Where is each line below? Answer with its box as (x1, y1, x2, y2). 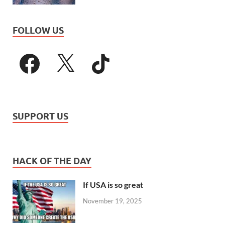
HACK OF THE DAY (13, 156, 91, 167)
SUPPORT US (13, 111, 68, 122)
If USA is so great (83, 180, 143, 190)
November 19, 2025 (83, 196, 142, 205)
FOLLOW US (13, 25, 64, 36)
